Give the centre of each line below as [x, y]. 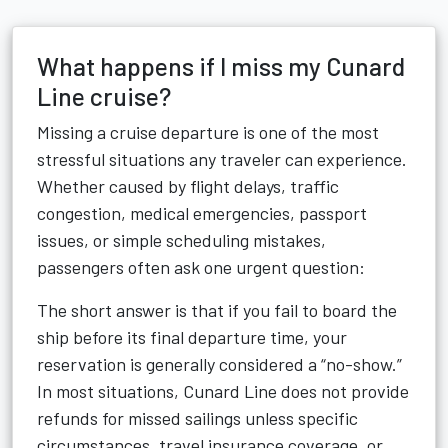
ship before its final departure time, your [192, 337]
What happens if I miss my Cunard [221, 66]
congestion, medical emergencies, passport [202, 213]
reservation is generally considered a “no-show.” [219, 364]
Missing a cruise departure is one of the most [208, 132]
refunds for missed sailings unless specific [197, 418]
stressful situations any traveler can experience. [222, 159]
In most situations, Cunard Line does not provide [223, 391]
